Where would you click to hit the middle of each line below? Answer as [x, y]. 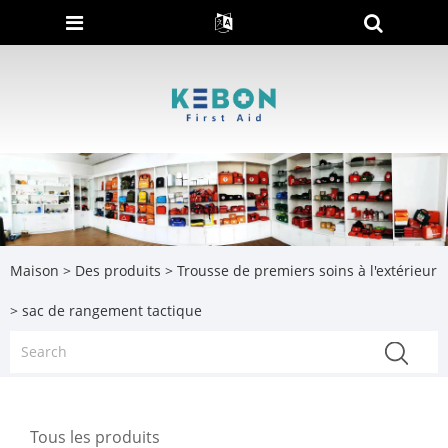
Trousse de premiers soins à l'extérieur [307, 270]
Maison [34, 270]
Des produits [118, 270]
